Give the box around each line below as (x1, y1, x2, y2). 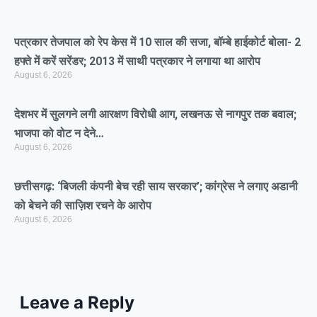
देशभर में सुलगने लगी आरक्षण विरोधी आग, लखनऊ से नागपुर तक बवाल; (14, 107, 296, 121)
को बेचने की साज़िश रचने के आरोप (14, 198, 151, 212)
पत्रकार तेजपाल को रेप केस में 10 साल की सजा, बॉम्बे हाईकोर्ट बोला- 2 (14, 35, 301, 49)
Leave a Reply (20, 292, 134, 313)
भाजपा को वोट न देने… (14, 126, 104, 140)
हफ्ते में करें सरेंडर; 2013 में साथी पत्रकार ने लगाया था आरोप (14, 54, 260, 68)
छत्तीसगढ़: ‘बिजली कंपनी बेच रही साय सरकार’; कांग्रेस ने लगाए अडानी (14, 179, 298, 193)
